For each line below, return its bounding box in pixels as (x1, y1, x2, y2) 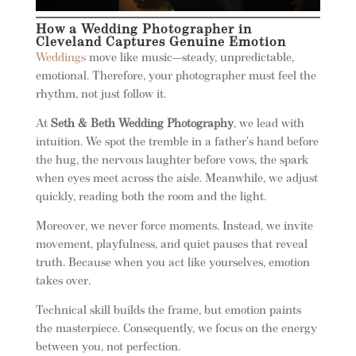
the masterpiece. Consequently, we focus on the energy (35, 323, 317, 336)
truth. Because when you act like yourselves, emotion (35, 257, 310, 270)
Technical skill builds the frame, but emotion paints (35, 305, 301, 318)
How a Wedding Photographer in (35, 24, 252, 37)
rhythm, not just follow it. (35, 89, 166, 102)
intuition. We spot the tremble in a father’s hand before (35, 137, 319, 149)
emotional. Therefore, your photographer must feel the (35, 71, 316, 83)
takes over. (35, 276, 91, 288)
